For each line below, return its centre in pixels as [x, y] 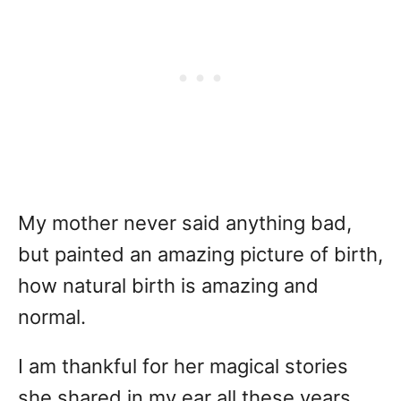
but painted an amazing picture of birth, [200, 255]
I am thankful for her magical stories [183, 367]
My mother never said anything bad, [185, 223]
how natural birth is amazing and [168, 286]
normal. [52, 317]
